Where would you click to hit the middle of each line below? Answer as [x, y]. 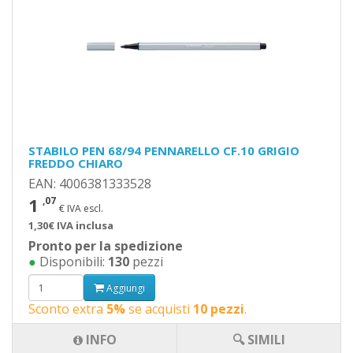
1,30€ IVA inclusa [71, 225]
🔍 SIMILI [259, 340]
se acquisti [159, 309]
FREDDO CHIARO [76, 163]
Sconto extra [67, 309]
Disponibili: [72, 262]
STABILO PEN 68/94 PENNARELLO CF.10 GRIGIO [164, 150]
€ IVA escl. [81, 208]
